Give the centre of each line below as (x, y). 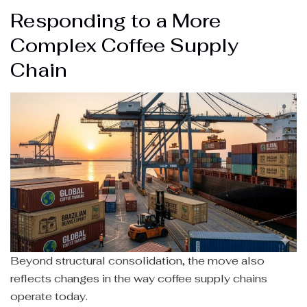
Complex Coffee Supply (124, 46)
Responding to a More (115, 21)
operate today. (49, 297)
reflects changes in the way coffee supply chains (139, 279)
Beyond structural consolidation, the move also (137, 261)
